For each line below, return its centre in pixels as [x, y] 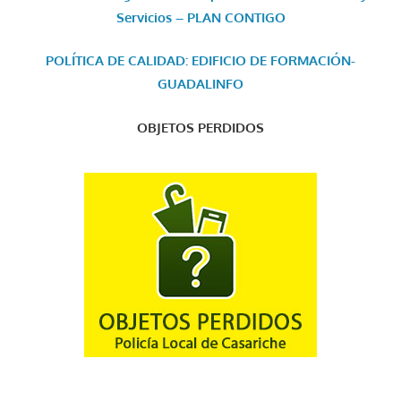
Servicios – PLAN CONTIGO [200, 17]
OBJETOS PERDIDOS [200, 127]
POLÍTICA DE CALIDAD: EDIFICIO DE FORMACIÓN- [200, 60]
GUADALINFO [200, 84]
